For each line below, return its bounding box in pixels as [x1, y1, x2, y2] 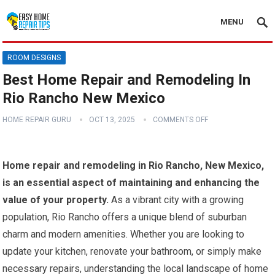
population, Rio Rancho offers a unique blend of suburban [2, 211, 247, 223]
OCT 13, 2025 [89, 115, 136, 124]
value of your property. [2, 194, 109, 206]
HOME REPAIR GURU [2, 115, 72, 124]
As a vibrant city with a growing [109, 194, 244, 206]
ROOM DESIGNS [7, 53, 61, 62]
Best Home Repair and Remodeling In [2, 71, 251, 88]
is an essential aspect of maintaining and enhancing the [2, 177, 260, 188]
